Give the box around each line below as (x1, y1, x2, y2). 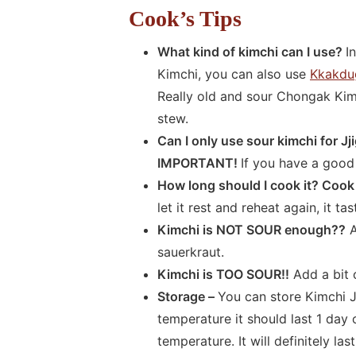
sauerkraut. (157, 243, 224, 260)
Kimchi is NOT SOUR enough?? (157, 221, 346, 238)
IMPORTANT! (157, 154, 241, 171)
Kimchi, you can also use (157, 65, 310, 82)
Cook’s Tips (129, 6, 242, 31)
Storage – (157, 288, 218, 304)
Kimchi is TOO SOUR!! (157, 265, 289, 282)
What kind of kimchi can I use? (157, 43, 346, 60)
